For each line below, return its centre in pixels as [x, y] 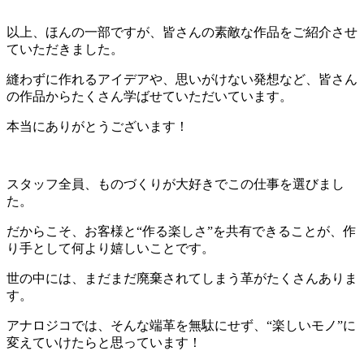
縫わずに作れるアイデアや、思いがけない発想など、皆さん [182, 80]
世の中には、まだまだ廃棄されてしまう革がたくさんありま [182, 279]
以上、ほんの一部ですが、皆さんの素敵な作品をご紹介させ [182, 32]
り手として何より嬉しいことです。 [110, 249]
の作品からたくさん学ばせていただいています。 [149, 97]
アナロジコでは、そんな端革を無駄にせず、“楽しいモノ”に [181, 326]
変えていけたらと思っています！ [104, 343]
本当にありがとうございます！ [97, 127]
